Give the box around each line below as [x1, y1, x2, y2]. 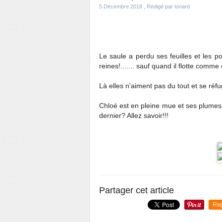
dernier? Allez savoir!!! [99, 111, 168, 119]
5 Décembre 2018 [99, 3, 142, 9]
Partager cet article [99, 185, 174, 195]
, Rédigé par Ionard [142, 3, 190, 9]
